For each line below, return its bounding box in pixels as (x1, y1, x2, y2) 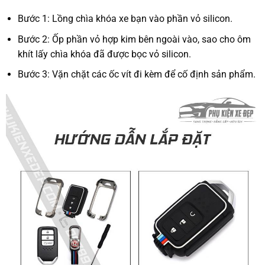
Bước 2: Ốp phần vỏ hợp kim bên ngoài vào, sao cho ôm (18, 33, 251, 45)
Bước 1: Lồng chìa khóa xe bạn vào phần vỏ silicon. (18, 13, 233, 25)
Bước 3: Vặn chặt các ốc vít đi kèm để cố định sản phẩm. (18, 69, 256, 80)
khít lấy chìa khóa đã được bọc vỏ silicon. (18, 48, 192, 60)
